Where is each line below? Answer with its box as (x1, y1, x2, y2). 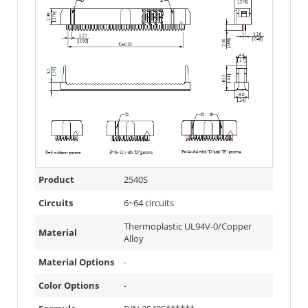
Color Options (38, 278, 99, 291)
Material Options (38, 255, 114, 268)
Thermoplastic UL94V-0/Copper (124, 219, 252, 232)
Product (38, 173, 74, 186)
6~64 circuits (124, 196, 174, 209)
